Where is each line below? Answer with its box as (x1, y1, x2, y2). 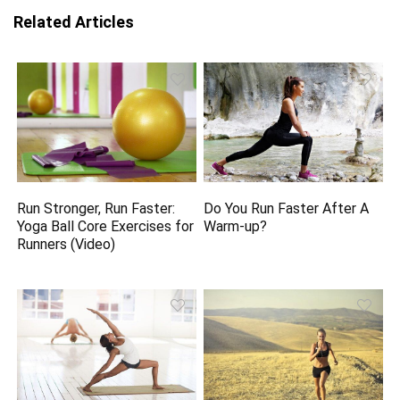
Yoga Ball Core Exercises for (17, 217, 195, 235)
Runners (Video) (17, 235, 116, 253)
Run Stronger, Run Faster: (17, 199, 176, 217)
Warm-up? (204, 218, 268, 236)
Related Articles (13, 12, 134, 32)
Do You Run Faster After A (204, 200, 370, 218)
